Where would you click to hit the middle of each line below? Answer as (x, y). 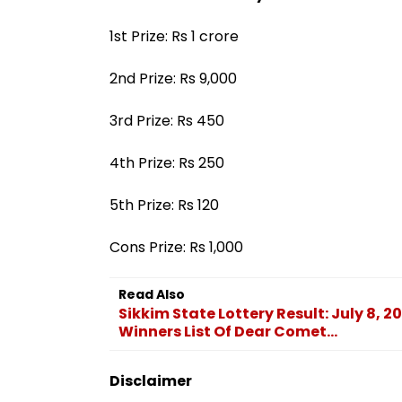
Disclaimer (151, 380)
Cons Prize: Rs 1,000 (176, 247)
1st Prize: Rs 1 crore (174, 36)
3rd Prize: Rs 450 (167, 120)
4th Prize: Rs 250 (167, 162)
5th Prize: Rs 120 (164, 205)
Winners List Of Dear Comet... (228, 331)
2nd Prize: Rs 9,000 (173, 78)
